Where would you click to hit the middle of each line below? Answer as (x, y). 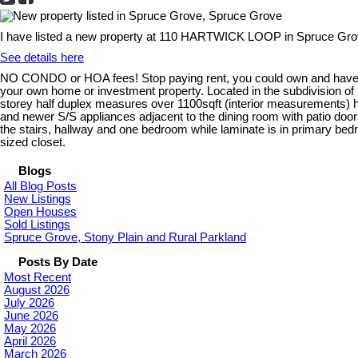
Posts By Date (58, 263)
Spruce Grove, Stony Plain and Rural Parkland (125, 238)
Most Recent (38, 278)
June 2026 (31, 316)
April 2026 (30, 342)
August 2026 (37, 290)
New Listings (38, 199)
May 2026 (30, 329)
